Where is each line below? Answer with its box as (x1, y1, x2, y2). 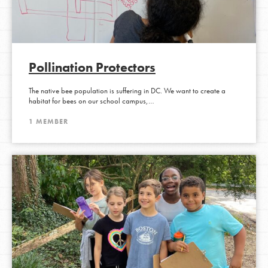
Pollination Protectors (28, 58, 156, 76)
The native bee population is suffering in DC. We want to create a (28, 86, 226, 96)
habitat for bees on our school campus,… (28, 96, 154, 106)
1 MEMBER (28, 116, 68, 126)
